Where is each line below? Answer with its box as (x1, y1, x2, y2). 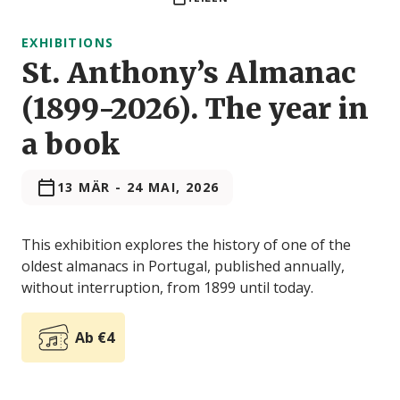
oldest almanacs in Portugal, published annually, (21, 256, 345, 277)
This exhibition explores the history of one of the (21, 235, 351, 255)
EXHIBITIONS (21, 34, 114, 52)
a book (21, 127, 120, 163)
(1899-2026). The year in (21, 91, 369, 128)
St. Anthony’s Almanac (21, 55, 356, 92)
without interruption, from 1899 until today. (21, 278, 313, 298)
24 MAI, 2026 (126, 179, 220, 196)
